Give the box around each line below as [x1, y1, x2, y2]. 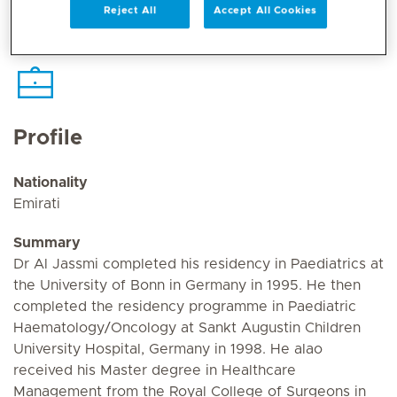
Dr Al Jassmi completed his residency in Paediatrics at [13, 257, 384, 271]
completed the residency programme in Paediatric [13, 300, 356, 314]
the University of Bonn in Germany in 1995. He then [13, 278, 361, 292]
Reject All [103, 5, 157, 16]
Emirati [13, 197, 60, 211]
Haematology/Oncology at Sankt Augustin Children [13, 321, 361, 335]
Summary [13, 236, 81, 250]
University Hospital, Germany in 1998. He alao [13, 342, 323, 356]
